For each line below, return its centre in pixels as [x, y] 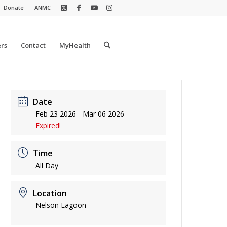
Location [50, 193]
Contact [33, 45]
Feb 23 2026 [56, 114]
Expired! [48, 125]
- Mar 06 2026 [100, 114]
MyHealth [75, 45]
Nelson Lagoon [61, 205]
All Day [47, 165]
